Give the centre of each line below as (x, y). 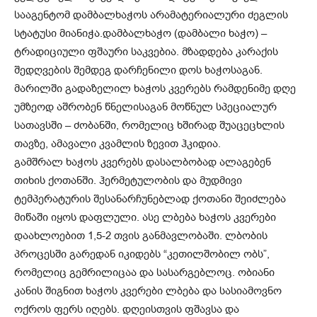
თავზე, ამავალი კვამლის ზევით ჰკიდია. (117, 143)
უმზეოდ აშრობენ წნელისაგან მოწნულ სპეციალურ (145, 106)
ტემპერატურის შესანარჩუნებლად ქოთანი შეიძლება (150, 198)
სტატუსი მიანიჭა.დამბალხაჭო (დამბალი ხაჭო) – (140, 33)
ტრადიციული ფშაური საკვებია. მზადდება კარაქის (146, 51)
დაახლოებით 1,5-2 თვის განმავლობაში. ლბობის (141, 235)
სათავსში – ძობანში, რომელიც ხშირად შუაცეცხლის (149, 125)
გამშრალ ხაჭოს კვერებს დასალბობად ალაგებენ (143, 162)
